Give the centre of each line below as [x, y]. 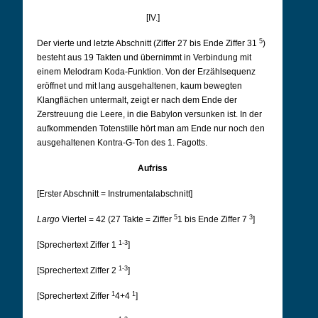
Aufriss [153, 168]
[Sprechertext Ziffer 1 [78, 245]
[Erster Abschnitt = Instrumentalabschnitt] [115, 194]
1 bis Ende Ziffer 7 [213, 219]
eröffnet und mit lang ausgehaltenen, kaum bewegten [139, 86]
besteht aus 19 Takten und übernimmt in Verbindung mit [144, 57]
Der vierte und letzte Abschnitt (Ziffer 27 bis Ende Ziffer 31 [148, 43]
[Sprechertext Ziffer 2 [78, 270]
